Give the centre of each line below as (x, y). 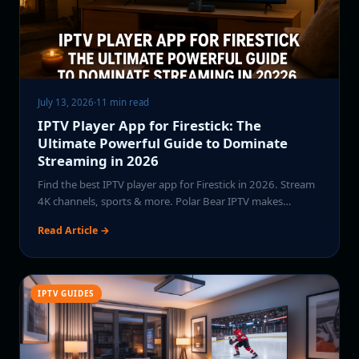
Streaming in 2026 (99, 161)
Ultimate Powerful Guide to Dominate (163, 143)
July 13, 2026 (66, 102)
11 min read (123, 102)
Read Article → (74, 231)
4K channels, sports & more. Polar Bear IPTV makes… (165, 202)
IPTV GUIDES (66, 294)
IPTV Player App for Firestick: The (150, 126)
